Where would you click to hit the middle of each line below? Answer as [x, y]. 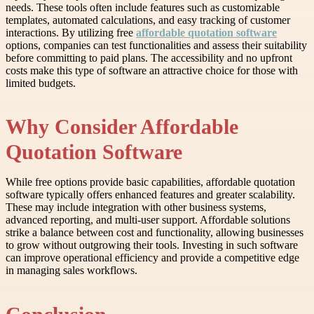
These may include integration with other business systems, [136, 207]
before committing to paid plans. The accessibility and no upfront [149, 58]
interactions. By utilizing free [71, 33]
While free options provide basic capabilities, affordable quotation [150, 182]
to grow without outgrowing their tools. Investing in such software [152, 245]
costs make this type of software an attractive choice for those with [152, 71]
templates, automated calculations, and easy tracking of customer [148, 20]
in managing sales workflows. [71, 271]
